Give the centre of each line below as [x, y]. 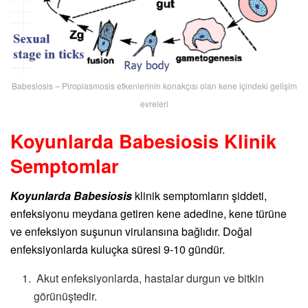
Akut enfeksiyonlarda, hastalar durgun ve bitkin [149, 278]
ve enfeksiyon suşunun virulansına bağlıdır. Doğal [131, 232]
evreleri [154, 104]
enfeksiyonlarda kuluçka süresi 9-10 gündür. [118, 250]
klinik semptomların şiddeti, [199, 196]
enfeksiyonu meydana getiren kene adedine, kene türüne [148, 214]
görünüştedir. [66, 296]
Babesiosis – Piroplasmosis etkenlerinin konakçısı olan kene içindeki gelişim [154, 86]
